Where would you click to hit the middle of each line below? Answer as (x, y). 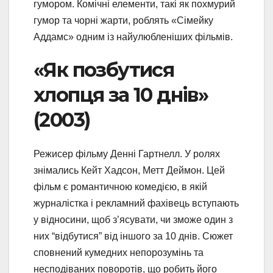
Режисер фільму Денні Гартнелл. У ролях (127, 154)
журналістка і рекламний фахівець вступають (136, 204)
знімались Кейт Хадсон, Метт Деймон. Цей (129, 171)
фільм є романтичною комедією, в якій (120, 187)
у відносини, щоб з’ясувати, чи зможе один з (133, 220)
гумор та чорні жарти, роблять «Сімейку (123, 20)
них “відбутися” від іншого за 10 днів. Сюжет (133, 236)
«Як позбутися (104, 69)
